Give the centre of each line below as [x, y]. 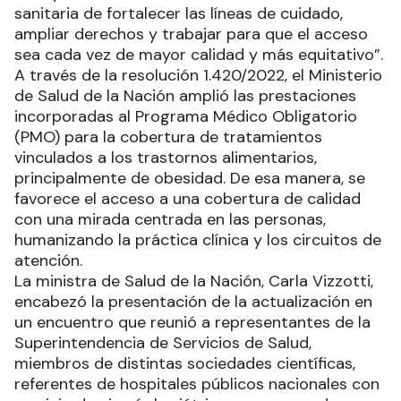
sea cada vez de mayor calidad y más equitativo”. [199, 55]
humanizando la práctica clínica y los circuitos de [198, 240]
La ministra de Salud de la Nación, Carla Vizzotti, [194, 282]
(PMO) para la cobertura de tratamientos [168, 137]
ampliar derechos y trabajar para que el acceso [191, 34]
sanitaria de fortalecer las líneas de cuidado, [179, 14]
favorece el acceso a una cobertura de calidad [188, 199]
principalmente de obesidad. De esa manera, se [190, 179]
